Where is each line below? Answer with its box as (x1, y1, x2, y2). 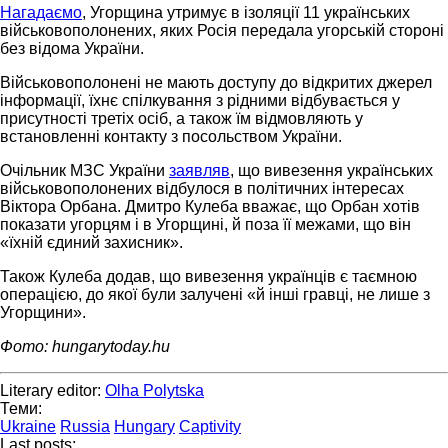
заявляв (169, 161, 230, 179)
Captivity (179, 417, 241, 435)
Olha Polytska (105, 381, 204, 399)
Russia (60, 417, 110, 435)
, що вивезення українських (230, 161, 433, 179)
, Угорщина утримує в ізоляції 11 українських (82, 3, 410, 21)
